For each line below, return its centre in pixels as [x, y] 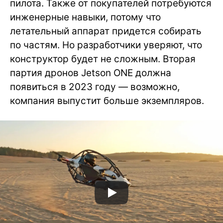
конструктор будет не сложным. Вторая [103, 59]
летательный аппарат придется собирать [106, 31]
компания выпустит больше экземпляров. [107, 101]
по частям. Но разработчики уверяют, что [106, 45]
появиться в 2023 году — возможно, [95, 87]
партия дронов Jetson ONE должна [91, 73]
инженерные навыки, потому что [85, 17]
